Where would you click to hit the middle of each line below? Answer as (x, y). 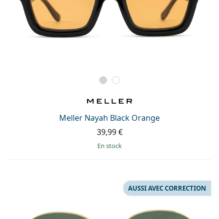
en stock (111, 145)
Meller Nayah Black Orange (109, 118)
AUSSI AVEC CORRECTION (167, 188)
